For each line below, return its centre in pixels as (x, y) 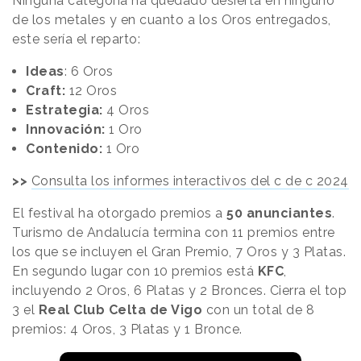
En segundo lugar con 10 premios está (135, 272)
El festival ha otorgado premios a (119, 214)
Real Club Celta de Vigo (120, 310)
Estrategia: (66, 110)
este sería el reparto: (76, 39)
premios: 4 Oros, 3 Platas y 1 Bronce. (129, 330)
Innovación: (66, 130)
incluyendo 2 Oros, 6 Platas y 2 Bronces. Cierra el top (179, 291)
